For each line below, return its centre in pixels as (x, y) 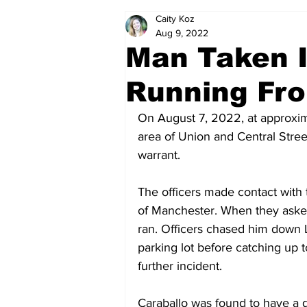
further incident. (180, 266)
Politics (168, 25)
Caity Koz (175, 19)
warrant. (159, 155)
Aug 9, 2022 (182, 33)
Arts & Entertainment (256, 25)
